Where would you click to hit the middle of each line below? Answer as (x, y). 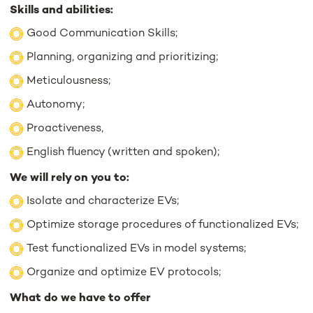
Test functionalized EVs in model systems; (137, 249)
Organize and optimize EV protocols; (124, 272)
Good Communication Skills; (102, 34)
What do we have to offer (81, 298)
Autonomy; (56, 105)
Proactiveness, (65, 129)
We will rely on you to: (70, 178)
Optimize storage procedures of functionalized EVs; (163, 225)
